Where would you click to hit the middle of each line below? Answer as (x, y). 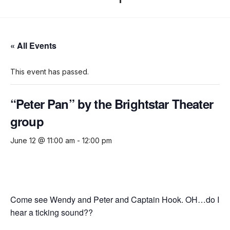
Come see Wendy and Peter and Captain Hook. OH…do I (115, 200)
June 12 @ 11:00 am (43, 141)
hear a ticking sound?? (52, 213)
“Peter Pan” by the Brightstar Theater (112, 104)
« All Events (33, 46)
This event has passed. (50, 72)
